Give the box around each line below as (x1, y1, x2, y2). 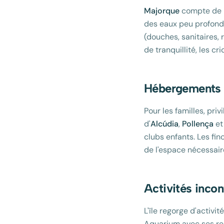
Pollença (182, 118, 213, 129)
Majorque (144, 5, 179, 16)
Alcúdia (150, 118, 178, 129)
